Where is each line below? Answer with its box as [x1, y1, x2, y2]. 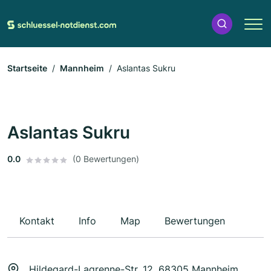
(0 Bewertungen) [73, 154, 139, 165]
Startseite [7, 63, 47, 74]
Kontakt [19, 215, 54, 227]
